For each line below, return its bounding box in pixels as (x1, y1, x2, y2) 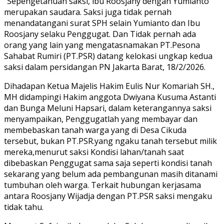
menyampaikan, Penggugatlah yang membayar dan (4, 113, 197, 125)
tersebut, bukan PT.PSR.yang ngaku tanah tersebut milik (4, 135, 217, 147)
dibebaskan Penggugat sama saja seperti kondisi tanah (4, 157, 212, 169)
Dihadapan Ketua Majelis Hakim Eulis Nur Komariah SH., (4, 80, 214, 92)
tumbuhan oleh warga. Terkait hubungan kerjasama (4, 179, 201, 191)
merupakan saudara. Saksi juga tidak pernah (4, 6, 171, 18)
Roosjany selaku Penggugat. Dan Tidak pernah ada (4, 28, 196, 40)
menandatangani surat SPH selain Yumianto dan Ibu (4, 17, 200, 29)
